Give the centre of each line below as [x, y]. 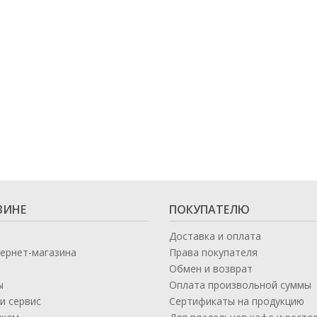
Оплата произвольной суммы [240, 285]
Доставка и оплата [215, 236]
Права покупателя [213, 252]
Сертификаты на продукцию [237, 301]
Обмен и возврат [211, 269]
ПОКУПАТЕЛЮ [209, 209]
